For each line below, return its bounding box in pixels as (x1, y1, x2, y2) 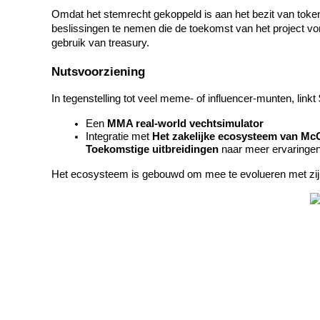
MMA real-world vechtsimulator (107, 118, 264, 130)
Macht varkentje (34, 169, 107, 181)
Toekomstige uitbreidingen (86, 144, 219, 156)
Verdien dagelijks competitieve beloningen (34, 194, 225, 206)
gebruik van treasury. (51, 36, 149, 49)
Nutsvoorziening (51, 64, 145, 79)
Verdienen (6, 21, 51, 33)
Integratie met (86, 131, 152, 143)
